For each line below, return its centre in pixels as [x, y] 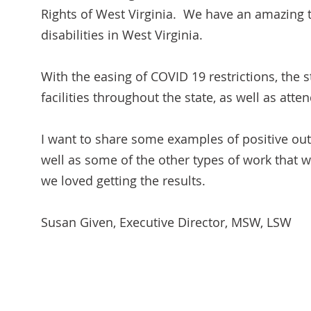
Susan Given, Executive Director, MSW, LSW [166, 222]
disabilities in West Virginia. [122, 35]
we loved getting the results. [123, 180]
